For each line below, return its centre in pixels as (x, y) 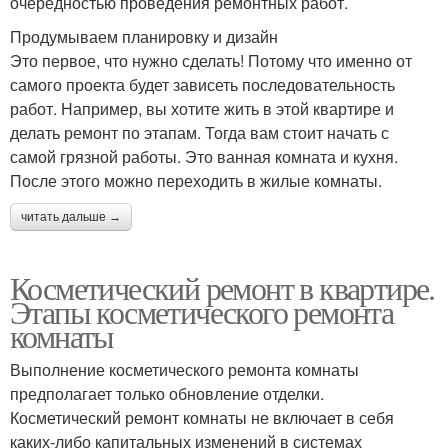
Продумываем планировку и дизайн (144, 36)
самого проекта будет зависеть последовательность (202, 84)
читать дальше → (71, 216)
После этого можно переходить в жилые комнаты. (196, 180)
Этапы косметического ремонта (202, 311)
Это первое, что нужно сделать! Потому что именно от (211, 60)
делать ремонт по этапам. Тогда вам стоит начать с (199, 132)
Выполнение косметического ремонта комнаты (184, 369)
